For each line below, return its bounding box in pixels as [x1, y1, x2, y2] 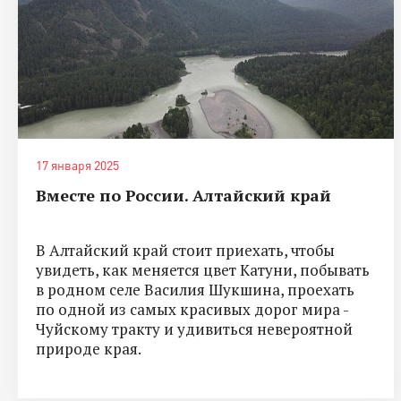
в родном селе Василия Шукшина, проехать [36, 278, 354, 300]
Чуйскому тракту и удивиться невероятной [36, 318, 353, 339]
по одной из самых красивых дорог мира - [36, 298, 348, 320]
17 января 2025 [36, 157, 119, 173]
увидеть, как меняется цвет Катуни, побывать [36, 259, 370, 280]
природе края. [36, 337, 141, 359]
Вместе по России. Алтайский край [36, 183, 331, 206]
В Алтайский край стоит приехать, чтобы [36, 239, 335, 260]
